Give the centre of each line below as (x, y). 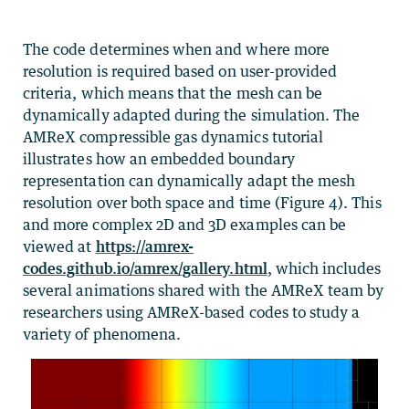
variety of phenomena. (102, 334)
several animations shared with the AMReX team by (204, 290)
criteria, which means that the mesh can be (173, 93)
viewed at (59, 246)
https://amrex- (145, 246)
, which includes (324, 268)
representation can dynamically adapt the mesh (189, 180)
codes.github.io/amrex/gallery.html (145, 268)
